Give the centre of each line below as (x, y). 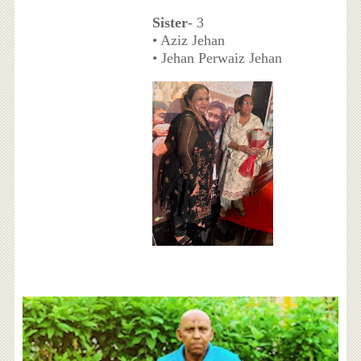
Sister (170, 22)
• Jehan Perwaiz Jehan (217, 58)
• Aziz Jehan (188, 40)
